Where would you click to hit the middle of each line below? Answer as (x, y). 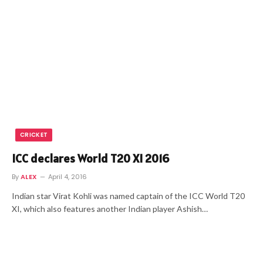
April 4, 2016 (67, 176)
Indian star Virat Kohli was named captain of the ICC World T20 (128, 195)
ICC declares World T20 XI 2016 (90, 158)
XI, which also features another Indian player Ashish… (110, 208)
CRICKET (34, 134)
